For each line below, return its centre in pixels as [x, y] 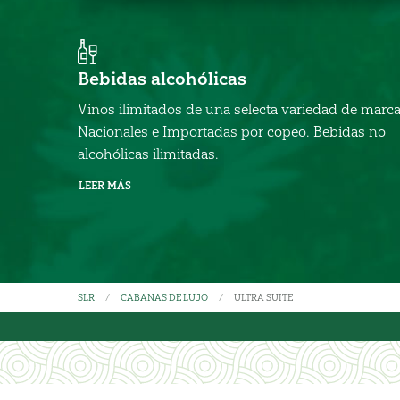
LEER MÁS [105, 186]
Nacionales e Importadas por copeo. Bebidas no [232, 132]
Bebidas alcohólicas [162, 79]
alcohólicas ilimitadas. [148, 154]
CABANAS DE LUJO [164, 297]
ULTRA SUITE [263, 297]
